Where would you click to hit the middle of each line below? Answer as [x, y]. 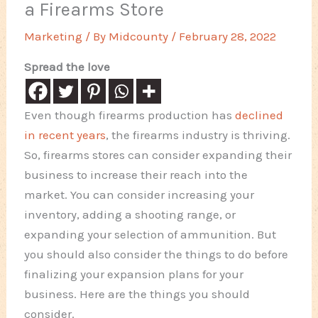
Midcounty [140, 37]
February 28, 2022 [228, 37]
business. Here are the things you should [137, 294]
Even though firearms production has [130, 115]
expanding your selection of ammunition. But [150, 235]
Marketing [54, 37]
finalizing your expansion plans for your [134, 274]
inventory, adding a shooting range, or [130, 215]
